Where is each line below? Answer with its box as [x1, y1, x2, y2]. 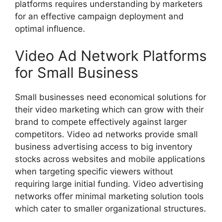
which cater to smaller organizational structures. [15, 204, 206, 214]
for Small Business [15, 64, 138, 82]
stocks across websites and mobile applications [15, 154, 205, 165]
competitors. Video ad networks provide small [15, 129, 198, 140]
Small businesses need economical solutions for [15, 92, 206, 103]
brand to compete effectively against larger [15, 117, 187, 127]
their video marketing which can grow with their [15, 105, 204, 115]
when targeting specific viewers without [15, 166, 173, 177]
